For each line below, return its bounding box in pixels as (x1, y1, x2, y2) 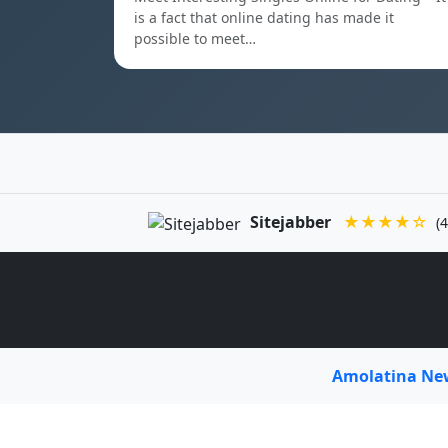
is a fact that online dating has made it (134, 8, 394, 27)
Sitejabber (250, 211, 332, 233)
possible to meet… (134, 29, 256, 48)
